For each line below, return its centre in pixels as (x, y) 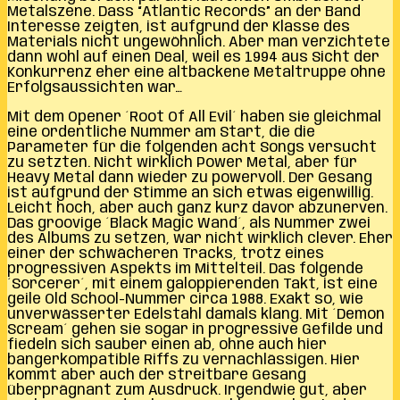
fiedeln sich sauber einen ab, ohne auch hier (167, 345)
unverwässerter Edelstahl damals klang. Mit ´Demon (196, 314)
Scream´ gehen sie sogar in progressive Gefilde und (195, 329)
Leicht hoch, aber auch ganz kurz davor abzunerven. (197, 208)
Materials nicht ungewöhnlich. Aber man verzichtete (199, 42)
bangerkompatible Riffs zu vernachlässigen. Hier (183, 360)
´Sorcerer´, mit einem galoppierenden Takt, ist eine (192, 284)
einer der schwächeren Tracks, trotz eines (166, 254)
